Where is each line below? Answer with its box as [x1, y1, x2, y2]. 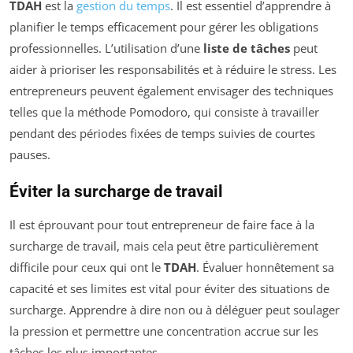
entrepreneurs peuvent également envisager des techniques [9, 83, 333, 98]
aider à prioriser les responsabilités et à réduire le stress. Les [9, 61, 336, 77]
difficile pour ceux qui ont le [9, 259, 164, 275]
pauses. [9, 147, 50, 162]
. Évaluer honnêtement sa [196, 259, 334, 275]
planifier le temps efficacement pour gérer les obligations [9, 19, 318, 35]
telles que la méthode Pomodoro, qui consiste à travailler [9, 104, 319, 120]
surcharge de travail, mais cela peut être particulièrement [9, 238, 318, 254]
